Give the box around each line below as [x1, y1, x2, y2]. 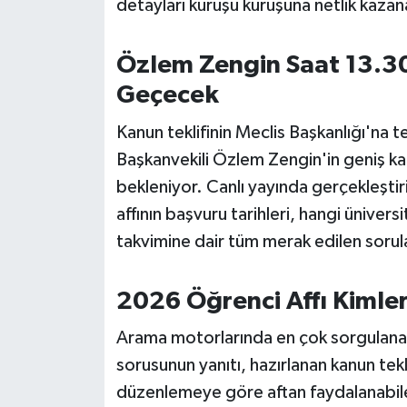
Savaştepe [48, 137, 130, 153]
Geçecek [115, 83, 219, 109]
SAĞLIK [48, 91, 106, 106]
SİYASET [48, 230, 113, 245]
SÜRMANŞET [48, 369, 145, 384]
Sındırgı [48, 276, 110, 292]
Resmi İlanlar [48, 45, 144, 60]
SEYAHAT [48, 184, 119, 199]
